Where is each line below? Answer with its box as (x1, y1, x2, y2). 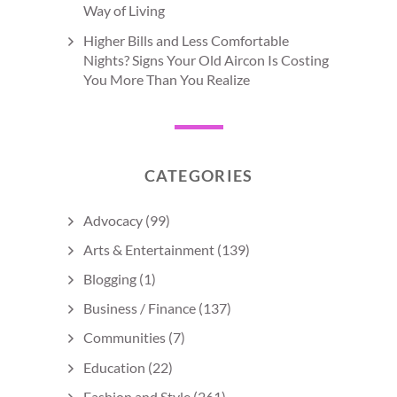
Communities (83, 329, 166, 346)
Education (83, 358, 145, 376)
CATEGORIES (144, 165, 253, 185)
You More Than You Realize (83, 70, 250, 88)
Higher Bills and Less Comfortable (83, 31, 289, 49)
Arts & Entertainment (83, 240, 214, 258)
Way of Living (83, 2, 165, 19)
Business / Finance (83, 300, 196, 317)
